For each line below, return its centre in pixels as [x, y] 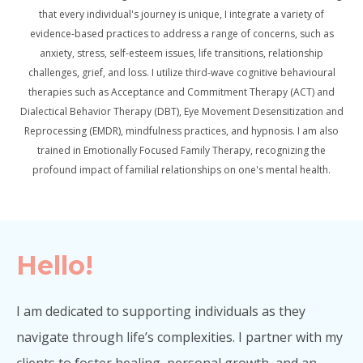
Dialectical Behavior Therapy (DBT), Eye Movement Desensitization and [181, 111]
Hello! [55, 265]
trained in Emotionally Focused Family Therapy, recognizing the [181, 150]
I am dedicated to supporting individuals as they [161, 311]
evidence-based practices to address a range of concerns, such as [181, 33]
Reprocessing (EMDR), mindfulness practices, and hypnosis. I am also [181, 130]
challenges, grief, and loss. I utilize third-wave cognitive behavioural [181, 72]
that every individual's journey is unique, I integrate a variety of [181, 14]
